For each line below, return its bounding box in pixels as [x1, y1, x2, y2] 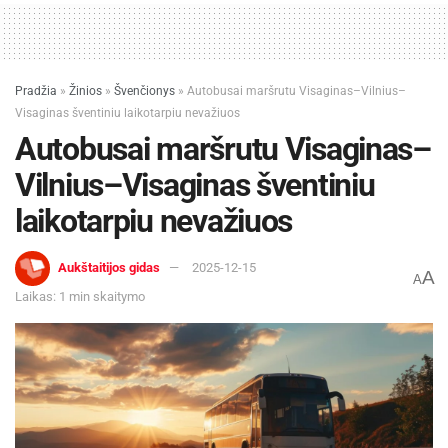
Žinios [69, 83, 102, 98]
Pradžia [15, 83, 57, 98]
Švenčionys [114, 83, 175, 98]
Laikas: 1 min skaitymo [15, 289, 145, 305]
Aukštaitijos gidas [58, 260, 160, 276]
